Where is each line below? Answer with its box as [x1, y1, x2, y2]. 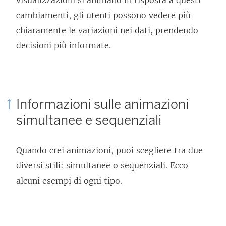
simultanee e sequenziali [16, 112, 161, 129]
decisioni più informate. [16, 40, 111, 51]
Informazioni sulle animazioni [16, 96, 189, 113]
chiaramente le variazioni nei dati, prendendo [16, 25, 198, 36]
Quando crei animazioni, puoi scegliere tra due [16, 145, 203, 156]
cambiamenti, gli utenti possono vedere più [16, 10, 191, 21]
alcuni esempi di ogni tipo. [16, 176, 122, 186]
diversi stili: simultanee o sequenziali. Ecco [16, 160, 188, 171]
